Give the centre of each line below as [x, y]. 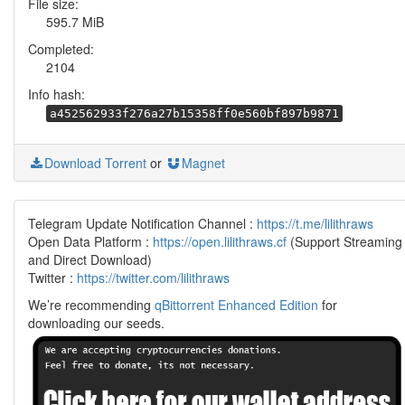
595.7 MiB [75, 22]
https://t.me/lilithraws [315, 223]
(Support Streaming [344, 241]
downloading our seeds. [96, 323]
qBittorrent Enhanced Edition [236, 305]
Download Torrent [95, 163]
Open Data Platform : [90, 241]
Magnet [203, 163]
